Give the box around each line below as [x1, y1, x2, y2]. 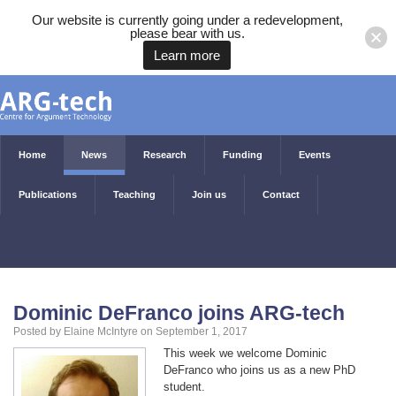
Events [299, 149, 331, 160]
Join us [192, 189, 226, 200]
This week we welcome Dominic [164, 346, 327, 360]
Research [143, 149, 187, 160]
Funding [223, 149, 263, 160]
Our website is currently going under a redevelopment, [31, 12, 343, 27]
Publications [19, 189, 77, 200]
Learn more [154, 48, 220, 63]
